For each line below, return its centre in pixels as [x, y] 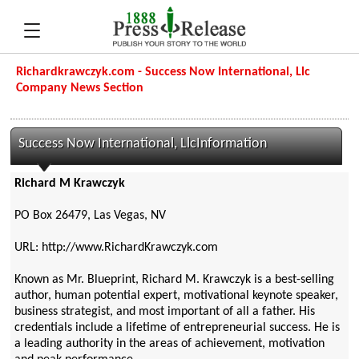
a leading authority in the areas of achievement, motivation [169, 344]
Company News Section [80, 88]
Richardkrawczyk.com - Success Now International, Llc [163, 72]
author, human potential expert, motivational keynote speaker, [176, 296]
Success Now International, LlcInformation [143, 144]
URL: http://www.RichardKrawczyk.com [116, 248]
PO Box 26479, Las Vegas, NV [90, 216]
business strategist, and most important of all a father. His [164, 312]
